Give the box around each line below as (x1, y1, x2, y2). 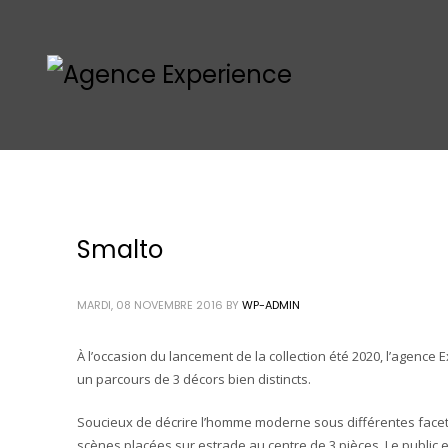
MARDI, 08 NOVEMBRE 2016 (77, 297, 223, 313)
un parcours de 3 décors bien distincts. (77, 370, 311, 388)
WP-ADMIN (242, 297, 300, 313)
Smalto (77, 233, 163, 266)
